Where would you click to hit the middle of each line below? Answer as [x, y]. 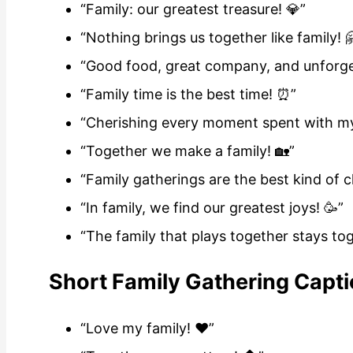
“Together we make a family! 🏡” [188, 150]
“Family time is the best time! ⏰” [188, 94]
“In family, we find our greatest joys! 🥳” [212, 207]
